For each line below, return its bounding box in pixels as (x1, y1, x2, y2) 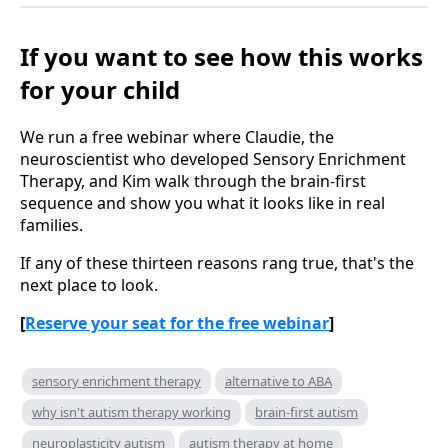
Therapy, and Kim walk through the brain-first (20, 169, 366, 192)
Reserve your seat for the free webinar (25, 311, 329, 334)
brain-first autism (255, 402, 358, 421)
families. (20, 213, 83, 236)
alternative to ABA (225, 371, 332, 390)
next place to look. (20, 273, 158, 296)
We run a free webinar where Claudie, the (20, 125, 334, 148)
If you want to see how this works (20, 39, 423, 73)
